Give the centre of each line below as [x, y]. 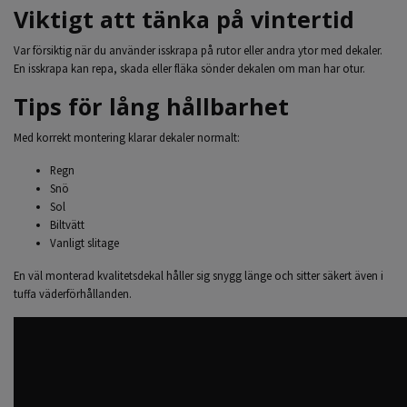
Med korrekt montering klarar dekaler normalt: [127, 137]
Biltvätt [67, 224]
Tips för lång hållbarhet [151, 106]
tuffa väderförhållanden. [73, 293]
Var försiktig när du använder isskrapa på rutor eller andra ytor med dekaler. [198, 50]
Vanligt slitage [84, 243]
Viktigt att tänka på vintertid [184, 19]
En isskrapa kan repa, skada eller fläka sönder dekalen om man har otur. [189, 68]
